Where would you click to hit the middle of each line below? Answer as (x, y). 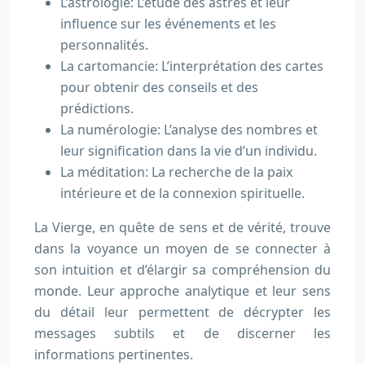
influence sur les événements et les (168, 24)
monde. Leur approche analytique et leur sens (182, 291)
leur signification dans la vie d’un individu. (189, 151)
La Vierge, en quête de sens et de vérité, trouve (182, 227)
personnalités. (104, 45)
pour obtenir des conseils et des (159, 87)
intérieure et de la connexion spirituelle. (182, 193)
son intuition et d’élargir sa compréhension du (182, 270)
